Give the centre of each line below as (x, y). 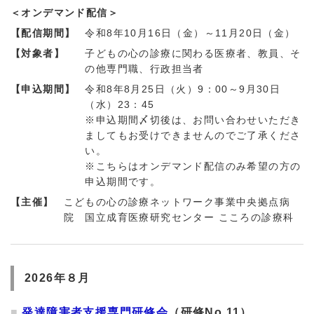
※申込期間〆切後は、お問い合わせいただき (193, 120)
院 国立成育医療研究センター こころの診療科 (179, 218)
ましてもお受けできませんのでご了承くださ (193, 136)
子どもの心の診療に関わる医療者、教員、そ (193, 54)
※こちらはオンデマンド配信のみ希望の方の (193, 166)
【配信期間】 (43, 33)
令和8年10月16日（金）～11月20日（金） (190, 33)
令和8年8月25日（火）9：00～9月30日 (183, 89)
